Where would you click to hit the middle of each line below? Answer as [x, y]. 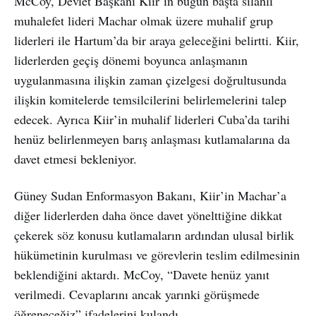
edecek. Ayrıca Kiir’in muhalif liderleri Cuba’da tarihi [152, 119]
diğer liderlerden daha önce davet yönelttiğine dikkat [148, 215]
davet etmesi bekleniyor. [75, 158]
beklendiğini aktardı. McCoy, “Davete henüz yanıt [142, 274]
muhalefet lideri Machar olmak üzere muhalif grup [144, 20]
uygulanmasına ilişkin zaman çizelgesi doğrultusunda [150, 79]
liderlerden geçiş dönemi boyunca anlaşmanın [131, 60]
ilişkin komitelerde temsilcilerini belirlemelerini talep [150, 99]
